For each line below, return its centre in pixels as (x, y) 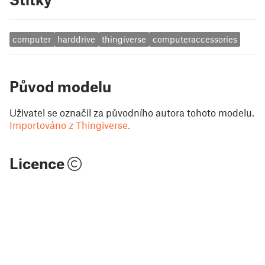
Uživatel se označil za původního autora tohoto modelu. (132, 112)
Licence (38, 163)
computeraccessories (195, 39)
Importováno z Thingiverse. (70, 125)
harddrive (77, 39)
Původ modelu (60, 86)
